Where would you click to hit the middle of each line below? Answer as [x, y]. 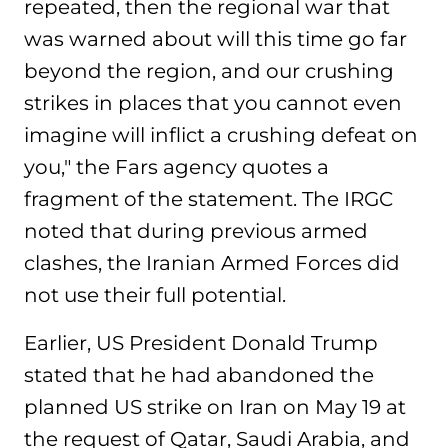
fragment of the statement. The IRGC [208, 199]
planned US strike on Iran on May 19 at [215, 407]
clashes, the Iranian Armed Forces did [212, 263]
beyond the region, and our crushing [209, 71]
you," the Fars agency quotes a [176, 167]
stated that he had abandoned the [199, 375]
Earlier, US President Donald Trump [201, 343]
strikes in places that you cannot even [213, 103]
